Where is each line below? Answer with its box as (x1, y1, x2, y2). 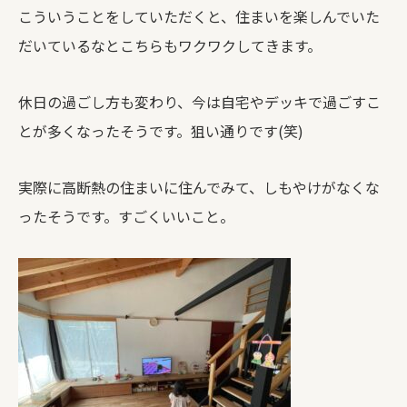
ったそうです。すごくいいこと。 (18, 205, 234, 227)
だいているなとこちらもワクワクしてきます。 (18, 35, 322, 56)
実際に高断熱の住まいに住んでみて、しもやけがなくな (18, 176, 380, 198)
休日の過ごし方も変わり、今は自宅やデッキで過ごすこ (18, 91, 381, 113)
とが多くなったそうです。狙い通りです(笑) (18, 120, 303, 142)
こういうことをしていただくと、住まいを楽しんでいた (18, 5, 380, 27)
